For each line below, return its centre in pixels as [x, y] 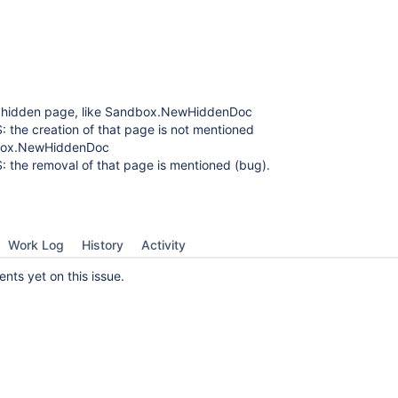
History [103, 245]
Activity [163, 245]
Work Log [36, 245]
